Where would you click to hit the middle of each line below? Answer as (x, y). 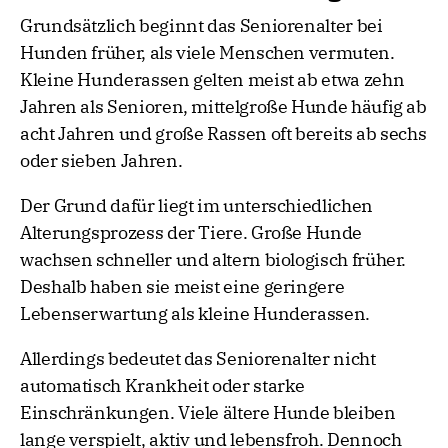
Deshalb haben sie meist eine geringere (182, 287)
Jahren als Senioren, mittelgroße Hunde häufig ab (223, 107)
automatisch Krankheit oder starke (163, 386)
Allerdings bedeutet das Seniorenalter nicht (198, 359)
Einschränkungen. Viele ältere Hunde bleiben (208, 413)
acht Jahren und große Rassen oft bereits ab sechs (223, 134)
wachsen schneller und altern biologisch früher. (213, 260)
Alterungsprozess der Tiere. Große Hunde (191, 233)
